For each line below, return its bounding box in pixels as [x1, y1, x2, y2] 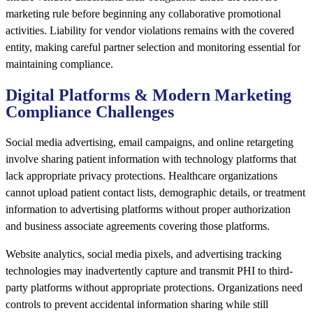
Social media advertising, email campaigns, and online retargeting [6, 136, 293, 149]
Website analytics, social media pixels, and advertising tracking [6, 248, 282, 261]
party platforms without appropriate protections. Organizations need [6, 282, 303, 294]
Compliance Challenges [6, 103, 174, 122]
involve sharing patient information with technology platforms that [6, 153, 296, 166]
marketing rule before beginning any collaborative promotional [6, 8, 281, 20]
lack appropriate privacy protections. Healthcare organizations [6, 170, 277, 182]
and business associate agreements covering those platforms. [6, 220, 270, 233]
